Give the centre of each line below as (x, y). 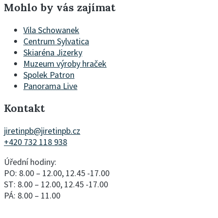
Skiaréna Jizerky (53, 53)
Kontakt (24, 109)
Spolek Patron (49, 75)
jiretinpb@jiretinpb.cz (42, 131)
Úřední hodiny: (30, 162)
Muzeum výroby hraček (65, 64)
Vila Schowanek (51, 30)
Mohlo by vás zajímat (60, 8)
